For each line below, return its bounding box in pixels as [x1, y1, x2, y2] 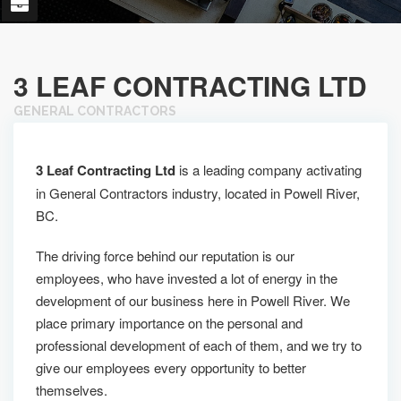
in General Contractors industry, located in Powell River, [36, 183, 360, 202]
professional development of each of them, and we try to [36, 336, 362, 354]
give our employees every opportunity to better [36, 358, 306, 377]
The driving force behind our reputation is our [36, 246, 294, 265]
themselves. [36, 380, 107, 399]
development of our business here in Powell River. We [36, 291, 350, 310]
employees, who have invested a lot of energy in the [36, 269, 337, 287]
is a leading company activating [175, 160, 362, 179]
